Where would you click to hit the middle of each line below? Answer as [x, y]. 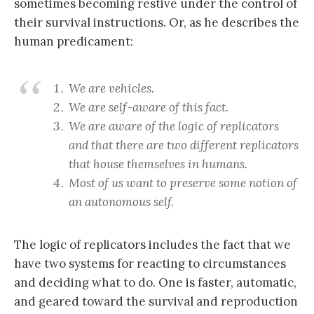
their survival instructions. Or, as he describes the [157, 23]
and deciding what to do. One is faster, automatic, [155, 282]
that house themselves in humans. [158, 164]
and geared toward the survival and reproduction [156, 301]
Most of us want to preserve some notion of [183, 183]
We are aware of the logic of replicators [174, 126]
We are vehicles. [111, 88]
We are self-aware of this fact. [149, 107]
